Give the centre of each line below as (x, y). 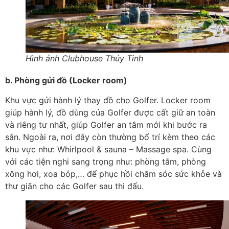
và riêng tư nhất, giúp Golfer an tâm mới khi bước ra (106, 124)
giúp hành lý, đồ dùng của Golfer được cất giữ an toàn (110, 112)
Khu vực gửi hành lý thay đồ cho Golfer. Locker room (108, 100)
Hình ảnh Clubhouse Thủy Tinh (84, 59)
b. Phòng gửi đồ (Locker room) (66, 81)
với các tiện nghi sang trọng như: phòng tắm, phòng (106, 161)
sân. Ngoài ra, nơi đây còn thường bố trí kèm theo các (110, 137)
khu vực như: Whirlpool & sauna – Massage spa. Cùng (108, 149)
